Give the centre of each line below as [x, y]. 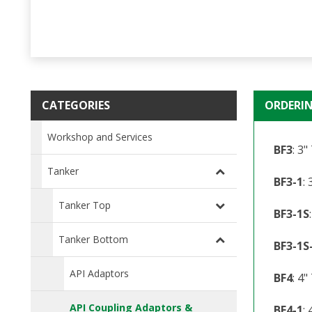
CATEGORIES [76, 105]
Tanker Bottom [93, 239]
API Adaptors [99, 273]
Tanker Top [85, 205]
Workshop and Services [100, 136]
